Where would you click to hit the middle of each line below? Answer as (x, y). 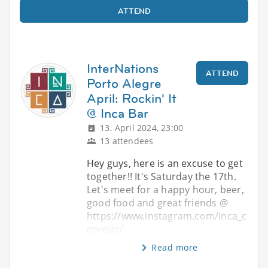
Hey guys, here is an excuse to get (165, 163)
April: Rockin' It (132, 98)
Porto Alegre (124, 83)
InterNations (123, 68)
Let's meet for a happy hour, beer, (165, 189)
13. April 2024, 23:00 (142, 127)
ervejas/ (105, 229)
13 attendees (127, 141)
